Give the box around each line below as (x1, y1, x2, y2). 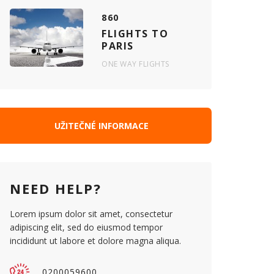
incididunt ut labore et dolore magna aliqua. (10, 235, 181, 246)
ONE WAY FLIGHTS (102, 59, 169, 69)
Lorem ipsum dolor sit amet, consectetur (10, 208, 172, 220)
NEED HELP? (10, 179, 102, 198)
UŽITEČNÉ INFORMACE (54, 120, 149, 131)
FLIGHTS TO (102, 27, 168, 40)
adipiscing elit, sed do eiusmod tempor (10, 221, 163, 233)
